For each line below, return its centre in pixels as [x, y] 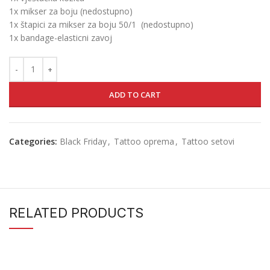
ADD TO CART [135, 94]
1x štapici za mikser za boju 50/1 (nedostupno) [101, 24]
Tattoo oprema [144, 141]
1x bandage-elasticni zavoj [61, 37]
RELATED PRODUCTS [76, 212]
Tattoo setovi [208, 141]
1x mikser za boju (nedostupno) [71, 11]
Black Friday [83, 141]
